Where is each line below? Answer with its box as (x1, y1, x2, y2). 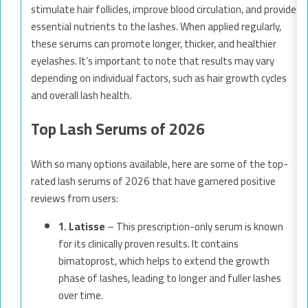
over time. (58, 285, 103, 305)
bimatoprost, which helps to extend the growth (58, 250, 269, 271)
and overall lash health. (31, 85, 131, 105)
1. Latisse (58, 216, 105, 236)
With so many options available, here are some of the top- (31, 154, 288, 175)
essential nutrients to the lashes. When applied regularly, (31, 16, 281, 36)
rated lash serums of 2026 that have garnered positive (31, 171, 276, 192)
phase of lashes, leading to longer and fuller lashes (58, 267, 281, 288)
